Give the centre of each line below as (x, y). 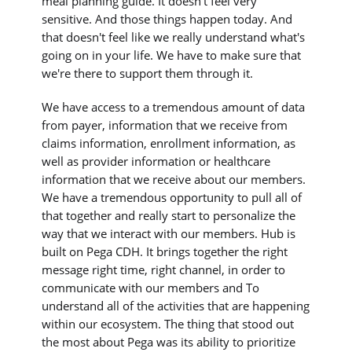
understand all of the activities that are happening (176, 305)
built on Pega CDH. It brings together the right (165, 251)
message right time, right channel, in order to (164, 269)
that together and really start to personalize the (169, 215)
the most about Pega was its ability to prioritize (169, 341)
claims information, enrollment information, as (169, 143)
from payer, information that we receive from (165, 125)
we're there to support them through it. (148, 73)
